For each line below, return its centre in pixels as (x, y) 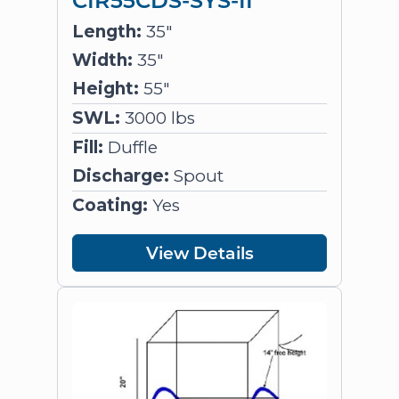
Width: (102, 60)
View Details (199, 252)
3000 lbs (158, 118)
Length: (107, 32)
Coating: (110, 205)
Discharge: (121, 176)
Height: (106, 89)
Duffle (130, 147)
